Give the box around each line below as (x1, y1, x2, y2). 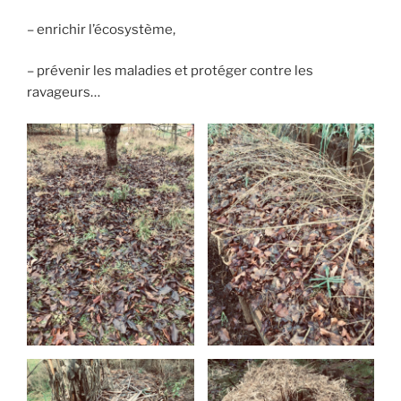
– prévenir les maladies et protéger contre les (27, 63, 313, 80)
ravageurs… (27, 84, 100, 101)
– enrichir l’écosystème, (27, 21, 175, 38)
